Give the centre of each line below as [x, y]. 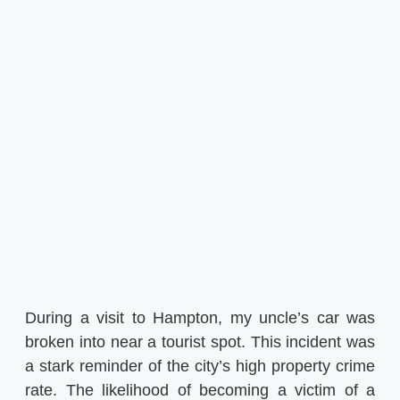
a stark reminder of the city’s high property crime [200, 366]
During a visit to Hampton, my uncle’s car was [200, 317]
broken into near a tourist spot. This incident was [200, 342]
